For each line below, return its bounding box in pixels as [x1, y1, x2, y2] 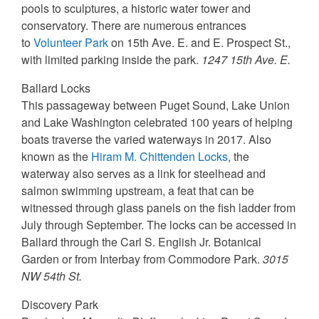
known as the [21, 148, 91, 165]
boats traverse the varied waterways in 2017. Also [21, 131, 271, 148]
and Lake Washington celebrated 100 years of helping [21, 114, 293, 131]
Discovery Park [21, 296, 98, 313]
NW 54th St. [21, 268, 82, 285]
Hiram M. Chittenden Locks [91, 148, 228, 165]
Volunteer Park [33, 34, 108, 51]
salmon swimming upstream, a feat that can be [21, 182, 254, 199]
